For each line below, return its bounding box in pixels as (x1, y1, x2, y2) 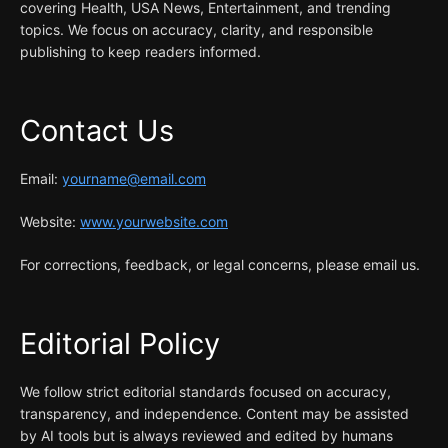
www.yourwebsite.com (80, 212, 228, 230)
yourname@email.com (62, 169, 206, 187)
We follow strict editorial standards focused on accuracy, (20, 382, 391, 400)
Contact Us (20, 112, 174, 148)
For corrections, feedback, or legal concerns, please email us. (20, 255, 420, 273)
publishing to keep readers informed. (20, 42, 261, 60)
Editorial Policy (20, 325, 220, 361)
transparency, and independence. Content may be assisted (20, 404, 409, 422)
